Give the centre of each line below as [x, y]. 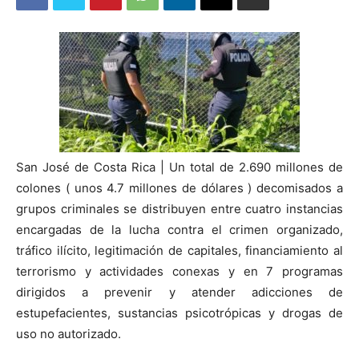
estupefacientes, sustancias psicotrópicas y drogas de [179, 313]
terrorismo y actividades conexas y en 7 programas [179, 272]
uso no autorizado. [69, 334]
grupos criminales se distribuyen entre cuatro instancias [179, 209]
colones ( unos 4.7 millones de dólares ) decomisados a [179, 188]
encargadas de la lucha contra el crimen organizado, [179, 230]
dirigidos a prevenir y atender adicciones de [179, 292]
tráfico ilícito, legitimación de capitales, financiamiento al [179, 251]
